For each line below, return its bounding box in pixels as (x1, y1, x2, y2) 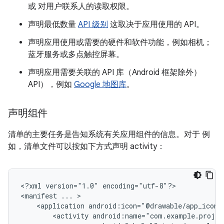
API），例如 (28, 79, 74, 89)
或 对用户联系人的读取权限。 (28, 1, 134, 11)
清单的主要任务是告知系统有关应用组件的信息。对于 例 (8, 129, 210, 139)
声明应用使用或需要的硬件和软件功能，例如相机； (28, 37, 212, 47)
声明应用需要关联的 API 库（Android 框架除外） (28, 67, 201, 77)
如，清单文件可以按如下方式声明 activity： (8, 141, 165, 151)
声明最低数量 (28, 19, 78, 29)
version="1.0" (45, 181, 98, 190)
